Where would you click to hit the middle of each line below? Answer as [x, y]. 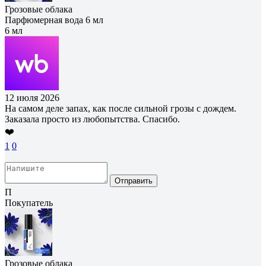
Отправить [134, 180]
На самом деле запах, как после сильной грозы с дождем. [121, 108]
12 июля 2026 [32, 97]
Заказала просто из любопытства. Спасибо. [92, 119]
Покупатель [29, 202]
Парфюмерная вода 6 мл [54, 20]
